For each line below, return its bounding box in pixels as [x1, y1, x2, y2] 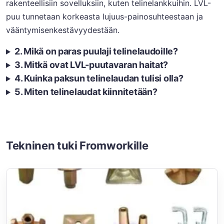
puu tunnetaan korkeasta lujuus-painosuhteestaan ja [6, 11, 203, 21]
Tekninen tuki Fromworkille [6, 139, 148, 152]
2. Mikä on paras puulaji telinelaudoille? [14, 46, 178, 56]
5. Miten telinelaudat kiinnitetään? [14, 86, 157, 97]
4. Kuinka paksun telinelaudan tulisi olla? [14, 73, 183, 83]
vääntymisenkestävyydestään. [6, 25, 119, 35]
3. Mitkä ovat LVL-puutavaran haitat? [14, 59, 168, 70]
